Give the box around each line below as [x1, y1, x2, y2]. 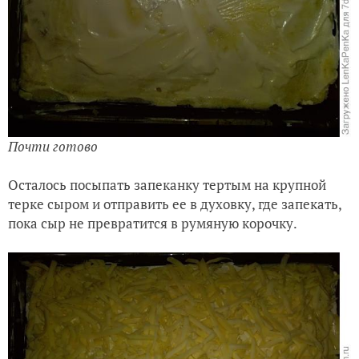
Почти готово [8, 137, 98, 156]
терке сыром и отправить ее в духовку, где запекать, [8, 195, 341, 214]
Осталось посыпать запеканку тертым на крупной [8, 175, 326, 195]
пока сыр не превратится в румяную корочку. [8, 214, 297, 233]
